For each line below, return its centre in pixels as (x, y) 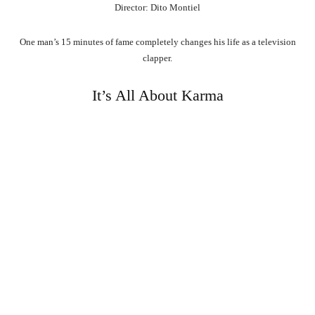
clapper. (157, 58)
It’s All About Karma (157, 96)
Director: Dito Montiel (157, 8)
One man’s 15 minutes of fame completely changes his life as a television (157, 42)
